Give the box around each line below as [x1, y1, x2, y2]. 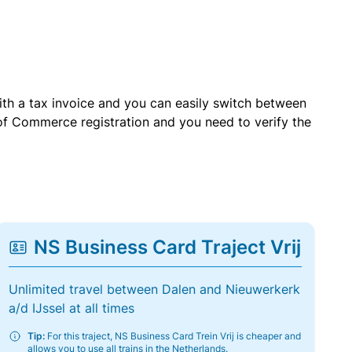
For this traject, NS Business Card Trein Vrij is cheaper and [44, 330, 301, 342]
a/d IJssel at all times [8, 300, 134, 316]
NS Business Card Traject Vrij [33, 236, 301, 258]
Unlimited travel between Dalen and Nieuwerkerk [8, 281, 300, 297]
